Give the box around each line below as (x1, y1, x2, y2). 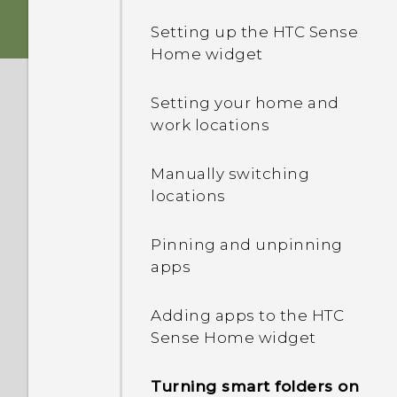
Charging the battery (151, 80, 322, 97)
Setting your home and (151, 94, 339, 112)
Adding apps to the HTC (151, 307, 344, 324)
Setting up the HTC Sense (151, 23, 358, 41)
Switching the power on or (151, 128, 367, 146)
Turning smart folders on (151, 378, 359, 395)
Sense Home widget (151, 329, 316, 346)
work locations (151, 116, 269, 134)
